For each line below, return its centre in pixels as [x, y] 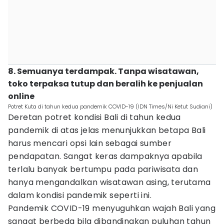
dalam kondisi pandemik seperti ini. [81, 195]
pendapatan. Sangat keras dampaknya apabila [105, 156]
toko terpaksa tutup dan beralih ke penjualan [105, 84]
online [21, 96]
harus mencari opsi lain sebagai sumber [90, 143]
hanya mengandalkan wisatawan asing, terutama [109, 182]
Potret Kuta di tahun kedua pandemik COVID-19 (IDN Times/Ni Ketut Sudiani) [110, 106]
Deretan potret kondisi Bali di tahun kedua [94, 117]
